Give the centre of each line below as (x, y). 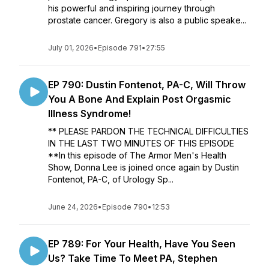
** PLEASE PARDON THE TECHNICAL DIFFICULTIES (148, 131)
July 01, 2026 (71, 48)
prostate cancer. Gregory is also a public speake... (147, 20)
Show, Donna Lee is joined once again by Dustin (144, 167)
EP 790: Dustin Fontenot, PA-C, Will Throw (147, 85)
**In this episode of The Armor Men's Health (137, 155)
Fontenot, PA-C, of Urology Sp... (111, 179)
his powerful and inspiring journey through (131, 8)
